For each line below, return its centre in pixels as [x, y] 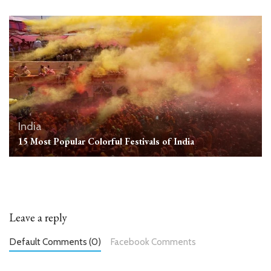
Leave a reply [38, 217]
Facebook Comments [153, 241]
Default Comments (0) [55, 241]
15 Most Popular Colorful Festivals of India [106, 141]
